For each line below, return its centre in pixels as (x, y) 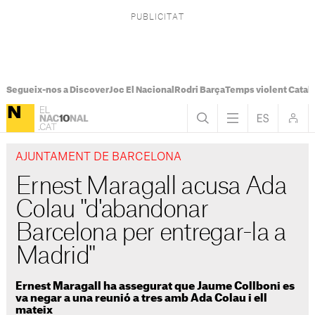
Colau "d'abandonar (112, 210)
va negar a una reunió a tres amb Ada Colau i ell (142, 298)
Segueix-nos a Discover (57, 90)
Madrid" (55, 257)
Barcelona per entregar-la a (151, 233)
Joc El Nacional (141, 90)
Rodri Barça (199, 90)
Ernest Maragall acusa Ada (151, 187)
